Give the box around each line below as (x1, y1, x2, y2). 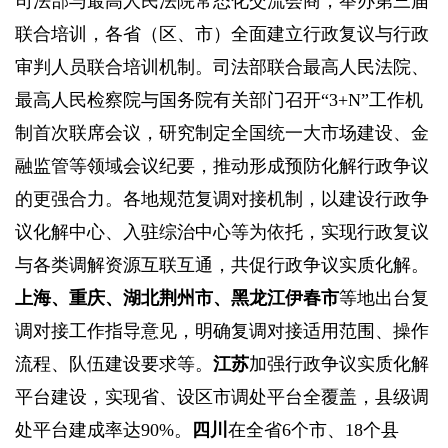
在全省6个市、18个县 (228, 420, 399, 441)
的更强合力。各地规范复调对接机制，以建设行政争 (15, 189, 429, 210)
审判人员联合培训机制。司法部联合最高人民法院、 (15, 57, 429, 78)
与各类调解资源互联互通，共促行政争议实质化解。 (15, 255, 429, 276)
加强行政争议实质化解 (249, 354, 429, 375)
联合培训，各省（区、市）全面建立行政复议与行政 (15, 24, 429, 45)
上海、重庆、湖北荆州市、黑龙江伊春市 (15, 288, 339, 309)
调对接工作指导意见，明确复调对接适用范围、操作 (15, 321, 429, 342)
